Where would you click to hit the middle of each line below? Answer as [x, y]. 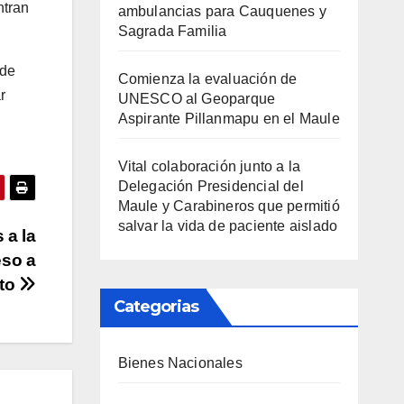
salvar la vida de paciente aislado [228, 226]
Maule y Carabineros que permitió [229, 207]
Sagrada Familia [172, 32]
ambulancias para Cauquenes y [222, 12]
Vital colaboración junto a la [209, 167]
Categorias [156, 307]
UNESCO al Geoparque [197, 99]
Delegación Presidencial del [211, 187]
